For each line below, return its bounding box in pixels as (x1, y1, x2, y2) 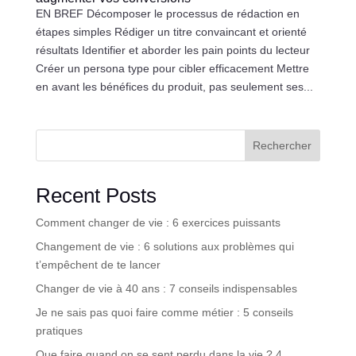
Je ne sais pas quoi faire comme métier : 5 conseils (35, 306, 293, 319)
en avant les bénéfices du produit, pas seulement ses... (35, 80, 313, 94)
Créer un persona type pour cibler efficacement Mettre (35, 62, 309, 75)
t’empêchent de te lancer (35, 258, 161, 272)
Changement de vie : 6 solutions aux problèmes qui (35, 240, 294, 253)
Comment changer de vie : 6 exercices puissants (35, 216, 281, 230)
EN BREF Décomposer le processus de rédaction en (35, 7, 300, 21)
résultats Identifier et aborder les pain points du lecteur (35, 44, 310, 57)
